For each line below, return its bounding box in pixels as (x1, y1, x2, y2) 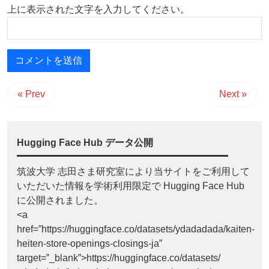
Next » (219, 89, 247, 100)
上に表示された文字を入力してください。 (7, 4, 190, 15)
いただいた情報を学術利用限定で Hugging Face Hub (17, 181, 244, 192)
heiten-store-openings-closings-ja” (17, 238, 162, 249)
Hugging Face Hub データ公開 (17, 138, 153, 148)
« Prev (17, 89, 45, 100)
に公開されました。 (17, 195, 103, 206)
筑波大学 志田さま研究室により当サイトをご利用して (17, 166, 250, 177)
